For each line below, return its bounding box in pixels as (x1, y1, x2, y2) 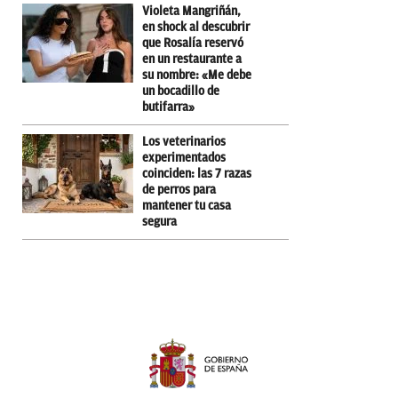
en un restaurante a (142, 52, 242, 66)
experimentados (142, 150, 226, 164)
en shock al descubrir (142, 20, 250, 34)
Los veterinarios (142, 134, 226, 148)
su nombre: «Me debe (142, 68, 251, 82)
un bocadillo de (142, 84, 219, 98)
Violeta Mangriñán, (142, 4, 241, 18)
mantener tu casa (142, 198, 231, 212)
